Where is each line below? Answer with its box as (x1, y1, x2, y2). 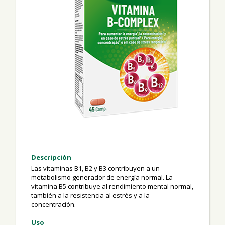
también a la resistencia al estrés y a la (31, 190, 150, 200)
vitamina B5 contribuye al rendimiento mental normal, (31, 181, 194, 191)
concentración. (31, 199, 76, 209)
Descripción (31, 152, 72, 162)
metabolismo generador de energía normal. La (31, 172, 173, 182)
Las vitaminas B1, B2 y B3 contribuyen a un (31, 163, 160, 173)
